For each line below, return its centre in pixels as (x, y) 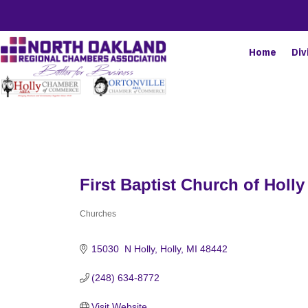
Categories (116, 223)
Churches (98, 213)
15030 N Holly (123, 249)
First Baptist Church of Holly (192, 184)
